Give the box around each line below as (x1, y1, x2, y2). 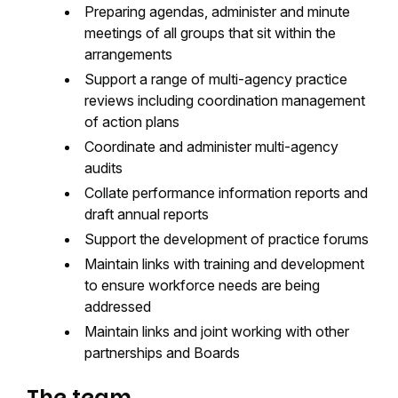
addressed (84, 298, 151, 315)
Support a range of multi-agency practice (84, 70, 347, 88)
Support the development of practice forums (84, 230, 369, 248)
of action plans (84, 113, 179, 131)
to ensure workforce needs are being (84, 276, 320, 294)
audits (84, 159, 123, 177)
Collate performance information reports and (84, 184, 368, 202)
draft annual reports (84, 205, 209, 223)
